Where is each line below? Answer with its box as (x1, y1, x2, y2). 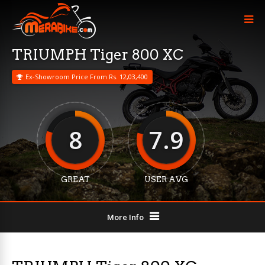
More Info (106, 212, 144, 222)
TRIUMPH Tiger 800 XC (12, 46, 183, 63)
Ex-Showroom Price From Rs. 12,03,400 (25, 72, 148, 81)
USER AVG (144, 175, 188, 184)
